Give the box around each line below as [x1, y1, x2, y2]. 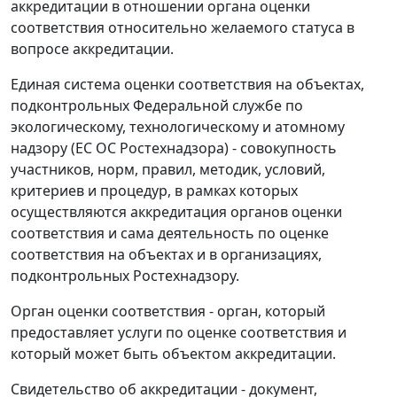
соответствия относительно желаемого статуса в [11, 18, 354, 37]
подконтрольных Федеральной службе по [11, 96, 303, 115]
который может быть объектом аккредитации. [11, 344, 336, 363]
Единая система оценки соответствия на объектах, [11, 74, 364, 94]
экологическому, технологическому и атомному [11, 117, 345, 136]
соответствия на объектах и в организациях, [11, 245, 322, 264]
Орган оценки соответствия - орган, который [11, 301, 325, 321]
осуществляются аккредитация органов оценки [11, 202, 342, 222]
